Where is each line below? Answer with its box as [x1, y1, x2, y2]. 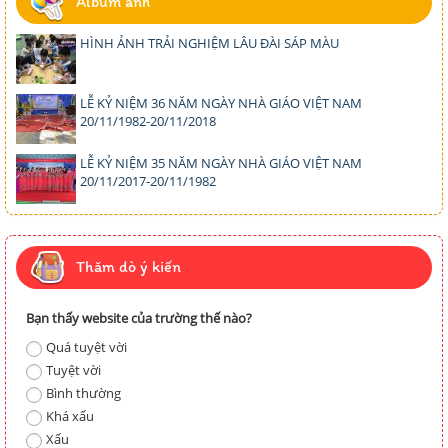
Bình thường [46, 384, 121, 403]
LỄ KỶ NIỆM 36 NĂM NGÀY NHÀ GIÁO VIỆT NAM [80, 94, 362, 113]
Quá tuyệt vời [46, 338, 127, 357]
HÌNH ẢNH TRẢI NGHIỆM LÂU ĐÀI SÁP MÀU [80, 34, 339, 53]
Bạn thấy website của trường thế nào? [26, 309, 252, 328]
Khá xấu [46, 407, 94, 426]
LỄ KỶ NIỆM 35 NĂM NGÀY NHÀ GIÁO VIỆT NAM [80, 154, 362, 173]
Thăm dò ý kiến [76, 257, 181, 277]
